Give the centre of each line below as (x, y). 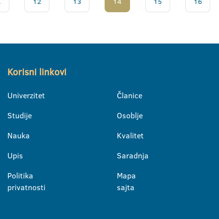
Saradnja (133, 156)
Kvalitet (130, 136)
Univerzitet (26, 96)
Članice (130, 96)
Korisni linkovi (37, 72)
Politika (20, 176)
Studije (20, 116)
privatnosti (26, 187)
